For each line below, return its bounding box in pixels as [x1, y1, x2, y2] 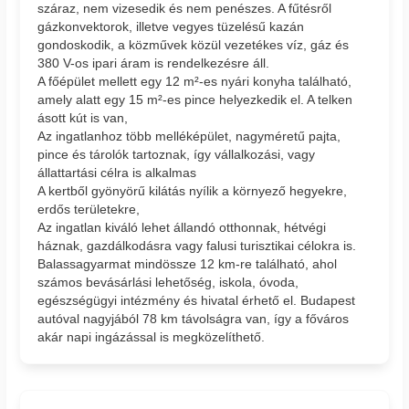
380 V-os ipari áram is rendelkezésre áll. [37, 55, 270, 70]
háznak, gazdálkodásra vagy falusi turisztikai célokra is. [37, 237, 357, 253]
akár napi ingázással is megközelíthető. [37, 329, 266, 344]
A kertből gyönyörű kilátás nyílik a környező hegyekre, [37, 183, 348, 198]
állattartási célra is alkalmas [37, 164, 197, 180]
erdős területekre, [37, 201, 141, 216]
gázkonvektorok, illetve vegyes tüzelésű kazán [37, 18, 305, 34]
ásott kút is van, [37, 110, 129, 125]
